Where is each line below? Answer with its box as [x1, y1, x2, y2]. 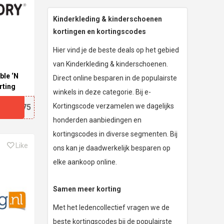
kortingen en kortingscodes [53, 27, 146, 35]
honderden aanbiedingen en [53, 116, 142, 124]
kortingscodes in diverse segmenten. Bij [53, 130, 178, 138]
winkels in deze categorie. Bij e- [53, 88, 151, 96]
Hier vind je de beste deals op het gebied [53, 46, 179, 54]
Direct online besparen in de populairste [53, 74, 177, 82]
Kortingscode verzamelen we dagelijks [53, 102, 174, 110]
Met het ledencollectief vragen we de [53, 203, 170, 211]
